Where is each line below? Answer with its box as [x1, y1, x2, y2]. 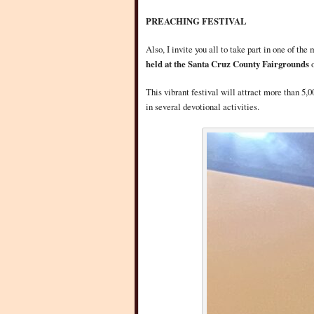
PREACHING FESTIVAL [146, 14, 247, 27]
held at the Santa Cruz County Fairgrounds [146, 57, 311, 70]
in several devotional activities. [146, 100, 262, 114]
